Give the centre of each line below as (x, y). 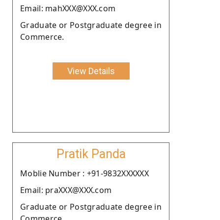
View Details (91, 71)
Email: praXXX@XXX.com (66, 190)
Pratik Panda (91, 154)
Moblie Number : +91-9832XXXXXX (84, 173)
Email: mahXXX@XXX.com (68, 8)
